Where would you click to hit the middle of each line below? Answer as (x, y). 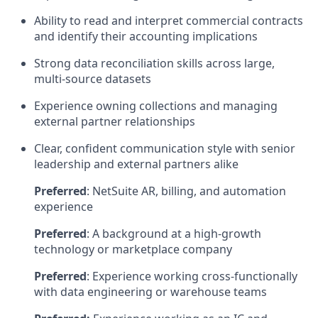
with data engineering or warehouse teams (150, 291)
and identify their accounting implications (146, 36)
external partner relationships (115, 121)
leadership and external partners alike (136, 164)
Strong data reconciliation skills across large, (154, 63)
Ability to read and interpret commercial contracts (169, 20)
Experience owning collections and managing (156, 105)
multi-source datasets (93, 78)
